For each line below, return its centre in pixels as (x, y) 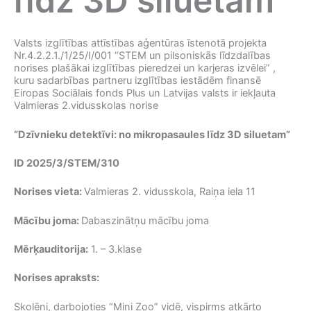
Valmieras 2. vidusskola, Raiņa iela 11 (170, 192)
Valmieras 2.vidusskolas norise (86, 106)
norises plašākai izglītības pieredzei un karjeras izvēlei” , (145, 68)
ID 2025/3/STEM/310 (67, 163)
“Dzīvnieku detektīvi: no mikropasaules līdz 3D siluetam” (152, 134)
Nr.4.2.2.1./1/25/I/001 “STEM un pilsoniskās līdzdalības (142, 56)
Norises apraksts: (57, 278)
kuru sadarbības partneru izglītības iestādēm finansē (137, 81)
